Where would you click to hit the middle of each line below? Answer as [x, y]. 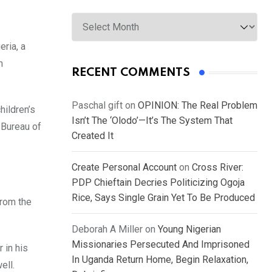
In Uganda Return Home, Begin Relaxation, [160, 260]
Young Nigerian [189, 229]
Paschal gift [97, 106]
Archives [90, 15]
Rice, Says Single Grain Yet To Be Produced [163, 198]
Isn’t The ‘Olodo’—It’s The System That [152, 121]
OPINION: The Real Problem [198, 106]
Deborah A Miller [107, 229]
